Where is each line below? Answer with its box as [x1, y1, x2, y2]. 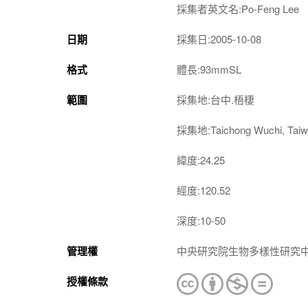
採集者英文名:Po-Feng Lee [177, 1, 299, 16]
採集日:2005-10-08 [177, 32, 261, 46]
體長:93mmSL [177, 62, 241, 76]
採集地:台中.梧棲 [177, 92, 254, 107]
